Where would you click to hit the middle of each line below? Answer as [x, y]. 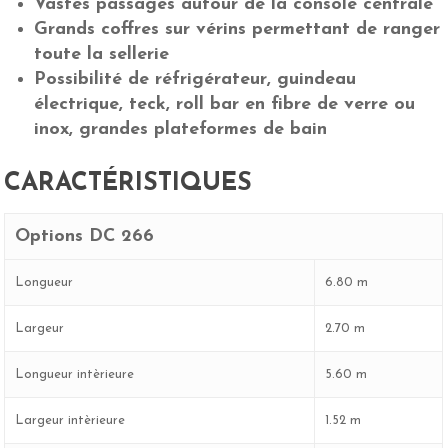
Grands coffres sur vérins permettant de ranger [237, 29]
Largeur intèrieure [70, 420]
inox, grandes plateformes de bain [181, 129]
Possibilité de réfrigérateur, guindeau [195, 79]
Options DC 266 [85, 236]
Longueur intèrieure [75, 374]
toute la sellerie [102, 54]
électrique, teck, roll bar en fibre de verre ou [225, 104]
